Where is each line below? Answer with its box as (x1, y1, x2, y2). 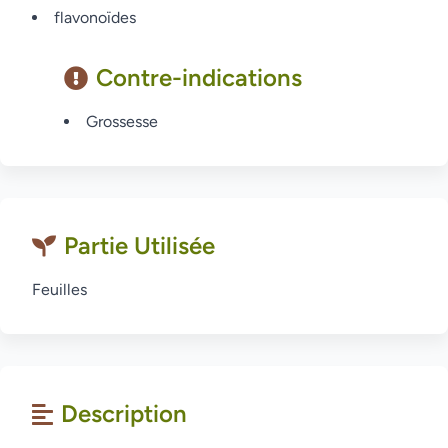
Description (61, 399, 187, 428)
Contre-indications (96, 63, 302, 92)
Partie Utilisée (64, 231, 215, 260)
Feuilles (32, 280, 87, 299)
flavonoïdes (54, 8, 136, 27)
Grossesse (86, 112, 158, 131)
